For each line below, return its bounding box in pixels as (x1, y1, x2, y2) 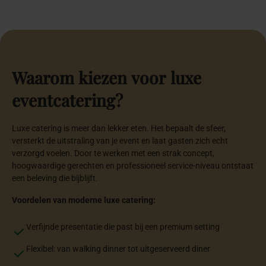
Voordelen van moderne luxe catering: (12, 195, 156, 205)
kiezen (78, 66, 127, 89)
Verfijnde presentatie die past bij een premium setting (26, 222, 220, 232)
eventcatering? (12, 89, 123, 112)
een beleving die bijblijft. (12, 173, 98, 183)
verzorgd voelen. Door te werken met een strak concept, (12, 148, 214, 159)
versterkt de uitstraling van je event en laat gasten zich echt (12, 136, 228, 146)
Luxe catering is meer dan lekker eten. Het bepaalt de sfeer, (12, 123, 226, 134)
